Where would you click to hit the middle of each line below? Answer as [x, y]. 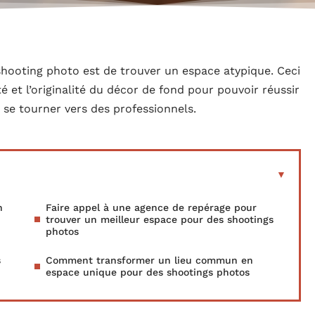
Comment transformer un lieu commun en [149, 260]
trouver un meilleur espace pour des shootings [160, 219]
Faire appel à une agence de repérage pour [151, 207]
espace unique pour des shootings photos [148, 272]
